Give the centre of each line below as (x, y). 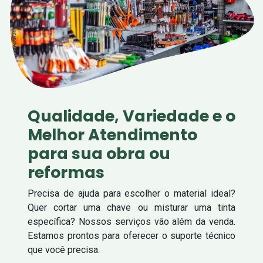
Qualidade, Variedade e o (131, 116)
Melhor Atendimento (112, 135)
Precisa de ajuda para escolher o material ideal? (131, 194)
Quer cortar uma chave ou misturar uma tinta (131, 208)
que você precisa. (64, 250)
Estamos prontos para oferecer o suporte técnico (131, 236)
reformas (66, 173)
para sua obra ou (99, 154)
